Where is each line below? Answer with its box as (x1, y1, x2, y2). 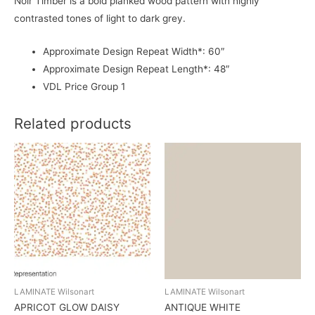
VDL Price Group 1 (43, 80, 126, 92)
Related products (14, 115, 131, 133)
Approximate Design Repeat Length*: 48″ (43, 63, 231, 75)
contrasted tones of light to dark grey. (14, 12, 186, 24)
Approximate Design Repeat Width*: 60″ (43, 45, 226, 57)
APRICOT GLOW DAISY (14, 302, 120, 314)
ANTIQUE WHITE (165, 302, 240, 314)
